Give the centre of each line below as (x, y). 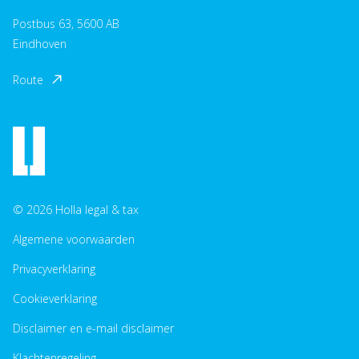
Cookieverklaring (55, 299)
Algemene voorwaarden (74, 240)
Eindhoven (40, 43)
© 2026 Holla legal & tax (76, 210)
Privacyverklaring (54, 269)
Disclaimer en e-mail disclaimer (93, 329)
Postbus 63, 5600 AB (66, 23)
